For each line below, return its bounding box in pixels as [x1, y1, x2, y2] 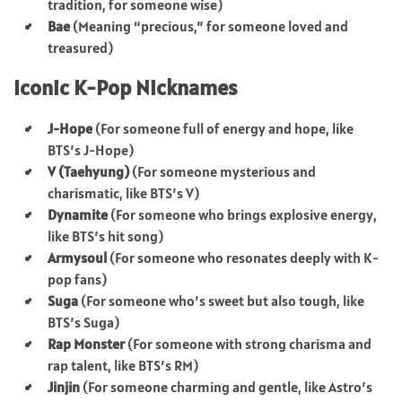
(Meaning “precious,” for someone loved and [70, 16, 348, 35]
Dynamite [48, 205, 108, 223]
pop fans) [48, 269, 107, 288]
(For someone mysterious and [129, 162, 316, 180]
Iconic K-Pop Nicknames [13, 73, 237, 101]
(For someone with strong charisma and [125, 334, 371, 353]
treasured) [48, 38, 113, 57]
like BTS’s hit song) [48, 226, 163, 245]
